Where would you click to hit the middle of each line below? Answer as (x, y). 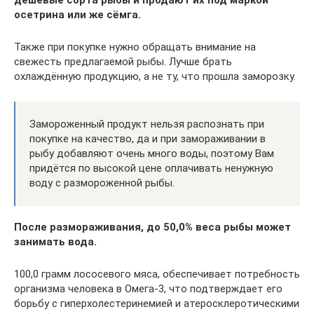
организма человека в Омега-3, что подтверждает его (148, 288)
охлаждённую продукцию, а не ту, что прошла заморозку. (155, 76)
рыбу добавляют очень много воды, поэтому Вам (152, 153)
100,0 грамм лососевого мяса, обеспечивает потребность (157, 274)
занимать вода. (55, 241)
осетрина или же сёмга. (77, 14)
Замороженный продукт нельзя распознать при (147, 124)
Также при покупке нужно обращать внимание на (135, 47)
